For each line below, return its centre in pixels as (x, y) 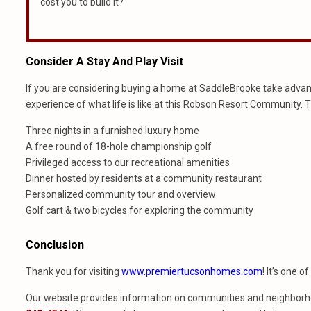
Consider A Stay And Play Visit (104, 61)
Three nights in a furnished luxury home (112, 131)
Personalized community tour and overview (121, 194)
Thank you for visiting (74, 271)
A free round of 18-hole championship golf (119, 146)
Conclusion (55, 245)
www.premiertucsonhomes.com (192, 271)
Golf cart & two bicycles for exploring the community (140, 210)
